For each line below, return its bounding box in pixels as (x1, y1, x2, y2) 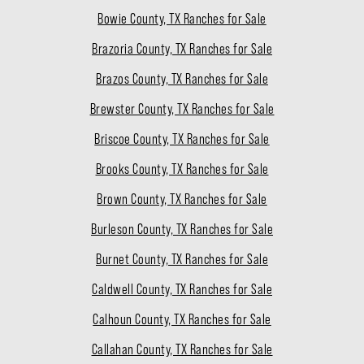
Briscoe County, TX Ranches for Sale (94, 131, 270, 148)
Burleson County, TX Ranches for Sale (91, 221, 273, 238)
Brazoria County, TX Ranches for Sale (92, 41, 272, 58)
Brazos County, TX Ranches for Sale (96, 71, 268, 88)
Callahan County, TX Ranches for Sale (91, 341, 273, 358)
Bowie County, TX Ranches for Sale (97, 11, 266, 28)
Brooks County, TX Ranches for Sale (95, 161, 269, 178)
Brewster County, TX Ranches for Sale (89, 101, 275, 118)
